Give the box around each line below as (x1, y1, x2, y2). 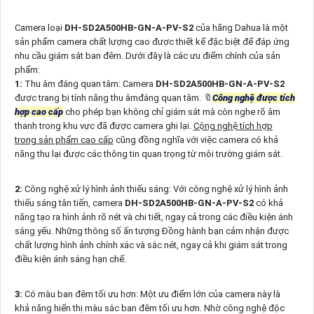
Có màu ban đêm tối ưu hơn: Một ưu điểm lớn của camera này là (22, 288, 280, 299)
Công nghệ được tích (212, 92, 295, 103)
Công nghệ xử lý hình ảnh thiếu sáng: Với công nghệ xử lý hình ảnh (22, 183, 288, 194)
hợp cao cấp (14, 106, 63, 117)
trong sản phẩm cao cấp (14, 134, 114, 145)
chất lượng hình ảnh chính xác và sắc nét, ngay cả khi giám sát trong (14, 239, 287, 250)
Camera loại (14, 22, 64, 33)
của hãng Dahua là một (195, 22, 288, 33)
